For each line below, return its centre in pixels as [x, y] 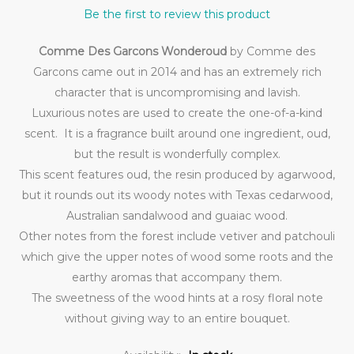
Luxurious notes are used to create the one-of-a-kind [177, 113]
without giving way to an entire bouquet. [177, 318]
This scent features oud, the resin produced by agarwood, [177, 175]
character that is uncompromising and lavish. [177, 92]
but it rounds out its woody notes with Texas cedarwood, [177, 195]
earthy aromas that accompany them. [177, 277]
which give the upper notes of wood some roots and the [177, 257]
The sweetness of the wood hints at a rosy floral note [177, 298]
